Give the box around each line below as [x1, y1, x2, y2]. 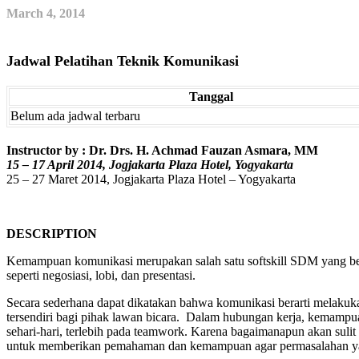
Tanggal [188, 89, 233, 103]
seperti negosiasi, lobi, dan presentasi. [6, 268, 196, 282]
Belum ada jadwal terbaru [10, 108, 140, 123]
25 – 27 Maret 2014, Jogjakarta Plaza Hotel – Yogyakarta [6, 171, 296, 186]
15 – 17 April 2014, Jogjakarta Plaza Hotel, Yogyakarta [6, 157, 293, 171]
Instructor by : [6, 143, 89, 157]
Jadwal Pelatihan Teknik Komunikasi [6, 52, 239, 69]
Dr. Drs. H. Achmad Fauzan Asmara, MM [89, 143, 318, 157]
